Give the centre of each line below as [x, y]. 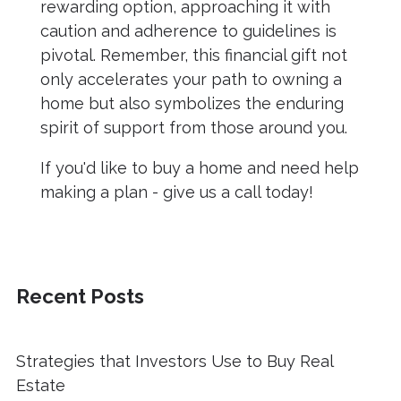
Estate [41, 385]
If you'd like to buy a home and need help [200, 167]
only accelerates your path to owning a [191, 79]
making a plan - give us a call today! [177, 192]
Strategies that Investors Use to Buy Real [175, 361]
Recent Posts [80, 296]
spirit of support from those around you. [194, 127]
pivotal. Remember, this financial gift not [194, 55]
